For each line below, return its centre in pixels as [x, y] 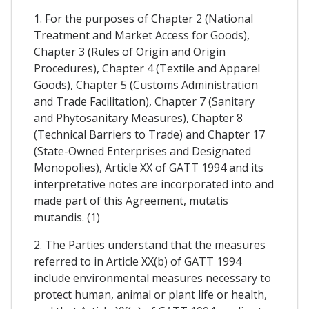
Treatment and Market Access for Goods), [142, 36]
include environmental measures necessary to [152, 278]
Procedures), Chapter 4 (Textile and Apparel [147, 69]
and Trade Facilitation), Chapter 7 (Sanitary [144, 102]
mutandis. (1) [67, 218]
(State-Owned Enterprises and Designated [142, 151]
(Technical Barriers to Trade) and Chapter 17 [149, 135]
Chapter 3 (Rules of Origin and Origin [130, 52]
